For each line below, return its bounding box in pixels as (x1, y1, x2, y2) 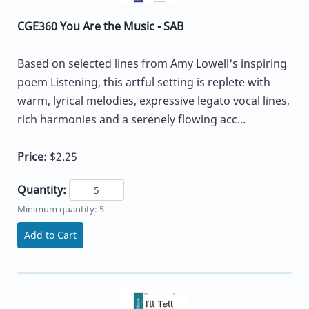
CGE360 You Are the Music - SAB (17, 18, 183, 34)
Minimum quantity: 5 (17, 203, 104, 216)
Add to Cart (24, 228, 77, 242)
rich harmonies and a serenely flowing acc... (17, 111, 246, 127)
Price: (17, 148, 50, 164)
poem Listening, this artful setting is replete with (17, 74, 270, 90)
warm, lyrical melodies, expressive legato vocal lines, (17, 92, 290, 108)
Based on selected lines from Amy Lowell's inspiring (17, 55, 287, 71)
